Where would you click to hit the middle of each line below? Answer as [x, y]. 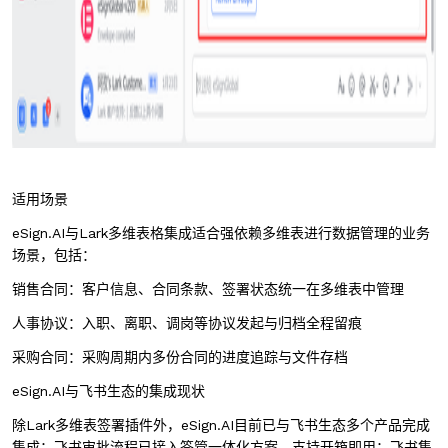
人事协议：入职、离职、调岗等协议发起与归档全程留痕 [187, 323]
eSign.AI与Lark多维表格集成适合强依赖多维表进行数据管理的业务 [221, 233]
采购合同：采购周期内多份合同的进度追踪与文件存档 [180, 357]
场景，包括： [54, 255]
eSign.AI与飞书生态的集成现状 [108, 391]
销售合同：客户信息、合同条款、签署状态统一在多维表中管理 [208, 289]
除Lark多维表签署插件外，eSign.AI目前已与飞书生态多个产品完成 [221, 425]
